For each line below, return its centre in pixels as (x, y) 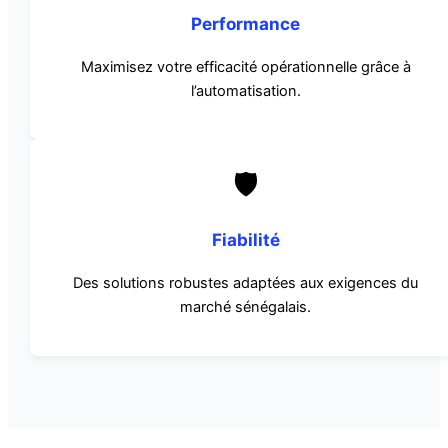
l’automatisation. (245, 90)
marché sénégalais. (246, 307)
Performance (246, 23)
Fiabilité (245, 240)
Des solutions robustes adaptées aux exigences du (246, 283)
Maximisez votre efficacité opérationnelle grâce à (245, 66)
